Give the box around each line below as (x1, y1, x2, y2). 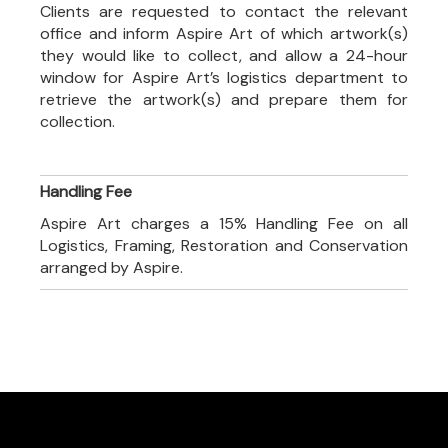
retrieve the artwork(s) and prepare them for (40, 89, 408, 110)
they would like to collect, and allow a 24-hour (40, 45, 408, 66)
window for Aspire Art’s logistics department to (40, 67, 408, 88)
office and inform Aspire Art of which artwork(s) (40, 23, 408, 44)
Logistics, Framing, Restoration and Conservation (40, 235, 408, 256)
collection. (40, 111, 115, 132)
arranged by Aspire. (40, 257, 183, 278)
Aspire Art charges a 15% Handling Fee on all (40, 213, 408, 234)
